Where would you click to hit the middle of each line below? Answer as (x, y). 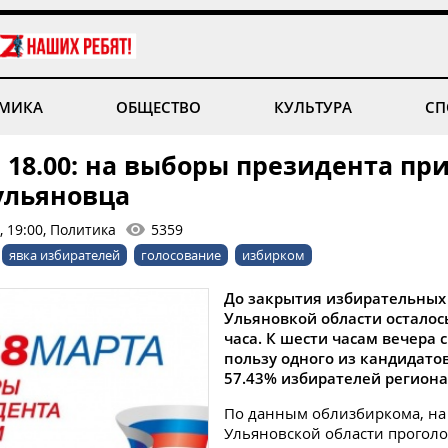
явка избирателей (64, 255)
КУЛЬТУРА (313, 107)
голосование (181, 255)
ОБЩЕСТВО (158, 107)
